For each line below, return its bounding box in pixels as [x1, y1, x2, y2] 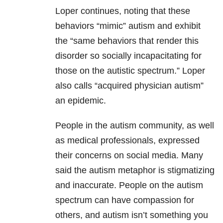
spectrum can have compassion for [55, 195, 194, 206]
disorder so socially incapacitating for [55, 51, 202, 61]
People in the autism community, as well [55, 120, 214, 131]
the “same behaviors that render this [55, 36, 199, 46]
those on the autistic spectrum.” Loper [55, 66, 205, 76]
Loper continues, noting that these [55, 6, 190, 16]
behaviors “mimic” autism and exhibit [55, 21, 201, 31]
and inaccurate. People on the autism [55, 180, 203, 191]
